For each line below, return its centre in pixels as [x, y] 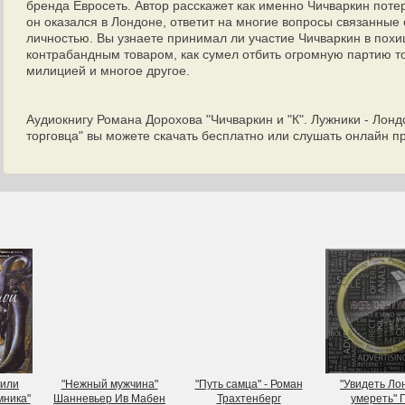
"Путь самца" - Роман [249, 384]
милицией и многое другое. [108, 71]
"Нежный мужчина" [109, 384]
